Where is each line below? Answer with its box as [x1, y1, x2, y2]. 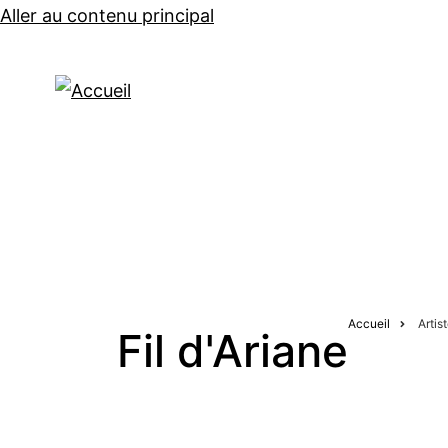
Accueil [348, 316, 390, 331]
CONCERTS [277, 81, 388, 105]
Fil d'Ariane [117, 324, 348, 378]
